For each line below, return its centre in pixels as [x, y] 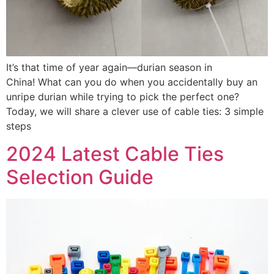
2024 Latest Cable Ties [115, 154]
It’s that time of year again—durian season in [109, 68]
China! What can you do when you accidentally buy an [132, 82]
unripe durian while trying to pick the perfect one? [123, 97]
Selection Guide [80, 177]
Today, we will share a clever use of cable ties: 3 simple [135, 112]
